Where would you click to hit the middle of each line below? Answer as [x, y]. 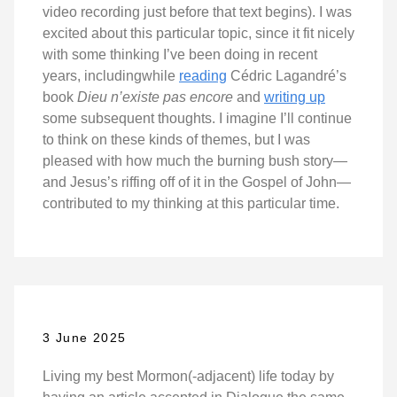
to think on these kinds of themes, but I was [176, 140]
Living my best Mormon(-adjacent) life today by [188, 376]
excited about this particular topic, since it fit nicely [198, 34]
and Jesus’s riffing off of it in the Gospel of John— [197, 183]
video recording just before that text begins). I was [197, 12]
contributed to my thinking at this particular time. [191, 204]
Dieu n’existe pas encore [155, 97]
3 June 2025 [85, 337]
